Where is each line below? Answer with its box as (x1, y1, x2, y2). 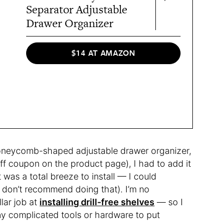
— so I (154, 196, 184, 207)
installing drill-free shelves (39, 196, 155, 207)
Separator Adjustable (26, 1, 128, 17)
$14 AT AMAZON (71, 47, 136, 59)
